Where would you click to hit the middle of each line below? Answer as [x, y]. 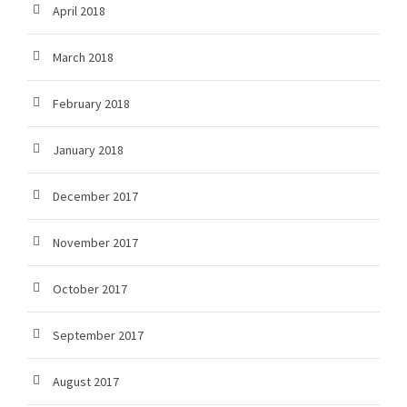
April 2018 [79, 11]
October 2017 [90, 289]
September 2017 [98, 336]
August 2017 [86, 382]
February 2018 [91, 104]
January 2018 [88, 150]
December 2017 [95, 197]
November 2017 [95, 243]
